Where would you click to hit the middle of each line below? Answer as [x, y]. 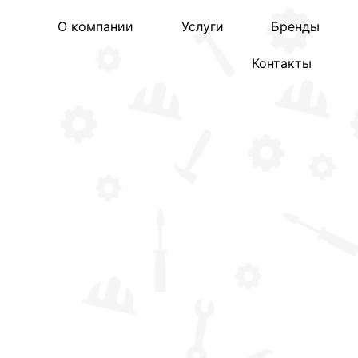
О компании [95, 26]
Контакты [281, 63]
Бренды [296, 26]
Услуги [202, 26]
